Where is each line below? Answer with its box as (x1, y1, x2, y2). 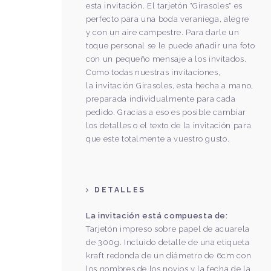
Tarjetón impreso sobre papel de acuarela (86, 224, 250, 233)
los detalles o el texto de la (86, 121, 193, 130)
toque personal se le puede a (86, 41, 200, 50)
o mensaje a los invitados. (145, 54, 247, 64)
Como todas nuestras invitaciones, (86, 68, 221, 77)
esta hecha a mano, (177, 81, 253, 90)
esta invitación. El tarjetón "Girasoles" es (86, 1, 243, 10)
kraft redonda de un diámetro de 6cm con (86, 251, 252, 260)
